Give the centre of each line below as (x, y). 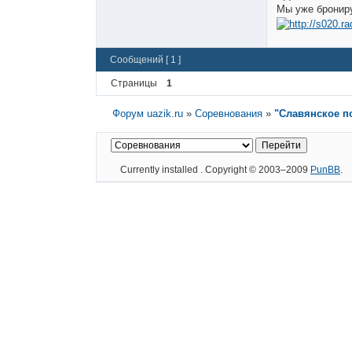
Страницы (134, 83)
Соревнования (228, 113)
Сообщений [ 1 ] (145, 59)
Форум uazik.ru (147, 113)
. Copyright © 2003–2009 (255, 169)
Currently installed (160, 169)
